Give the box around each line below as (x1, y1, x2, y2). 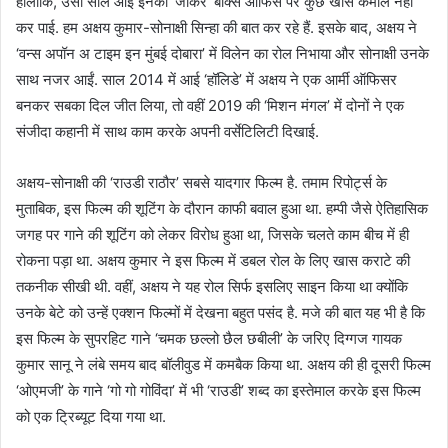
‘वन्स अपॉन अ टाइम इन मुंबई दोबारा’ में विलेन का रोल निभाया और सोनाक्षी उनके (16, 43, 429, 63)
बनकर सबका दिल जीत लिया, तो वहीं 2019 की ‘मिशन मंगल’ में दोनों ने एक (16, 95, 404, 115)
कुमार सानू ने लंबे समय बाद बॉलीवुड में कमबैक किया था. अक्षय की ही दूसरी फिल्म (16, 354, 431, 374)
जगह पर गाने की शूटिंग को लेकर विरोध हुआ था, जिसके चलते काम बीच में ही (16, 224, 409, 244)
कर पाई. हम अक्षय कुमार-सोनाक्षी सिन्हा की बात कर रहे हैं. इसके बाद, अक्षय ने (16, 17, 417, 37)
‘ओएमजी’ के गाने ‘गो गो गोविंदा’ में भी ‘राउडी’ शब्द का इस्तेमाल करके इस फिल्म (16, 380, 421, 400)
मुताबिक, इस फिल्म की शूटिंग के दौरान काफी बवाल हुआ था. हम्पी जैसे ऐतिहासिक (16, 198, 428, 218)
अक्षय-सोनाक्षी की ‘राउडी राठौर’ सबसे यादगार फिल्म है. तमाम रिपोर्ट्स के (16, 172, 387, 192)
